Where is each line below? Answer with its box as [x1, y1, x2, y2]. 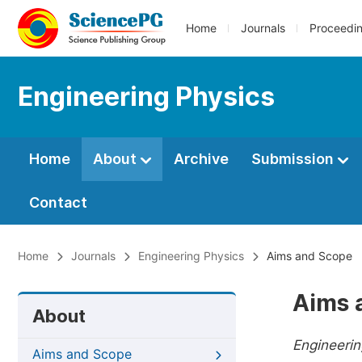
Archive [174, 150, 229, 167]
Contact [29, 194, 87, 211]
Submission [251, 150, 337, 167]
